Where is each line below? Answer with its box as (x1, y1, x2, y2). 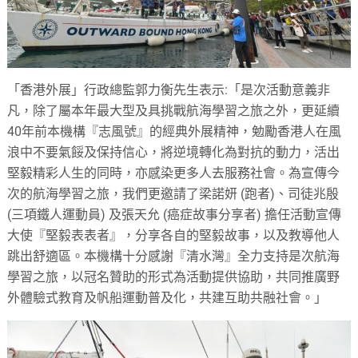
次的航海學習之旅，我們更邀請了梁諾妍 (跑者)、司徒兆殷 (7, 186, 340, 202)
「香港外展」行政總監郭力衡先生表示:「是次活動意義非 (7, 82, 331, 98)
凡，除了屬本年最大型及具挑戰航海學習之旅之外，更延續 (7, 103, 340, 119)
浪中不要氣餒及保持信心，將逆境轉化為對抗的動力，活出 (7, 145, 340, 161)
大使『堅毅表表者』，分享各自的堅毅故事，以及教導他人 (7, 228, 340, 244)
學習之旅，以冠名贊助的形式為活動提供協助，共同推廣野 (7, 269, 340, 285)
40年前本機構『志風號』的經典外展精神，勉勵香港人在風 (7, 124, 342, 140)
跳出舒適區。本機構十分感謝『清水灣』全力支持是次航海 (7, 249, 340, 265)
